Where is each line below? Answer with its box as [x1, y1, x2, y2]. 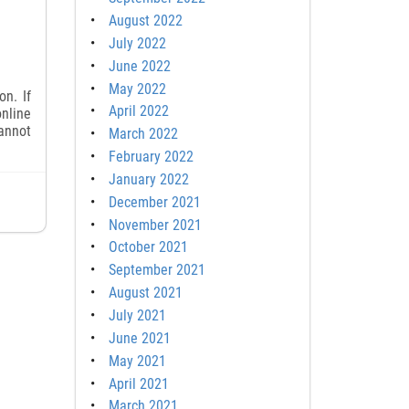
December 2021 [108, 193, 201, 211]
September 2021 [108, 261, 205, 279]
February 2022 [108, 148, 194, 166]
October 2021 [108, 238, 188, 257]
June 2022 [108, 57, 171, 75]
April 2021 [108, 374, 169, 393]
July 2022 [108, 34, 166, 52]
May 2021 [108, 351, 166, 370]
